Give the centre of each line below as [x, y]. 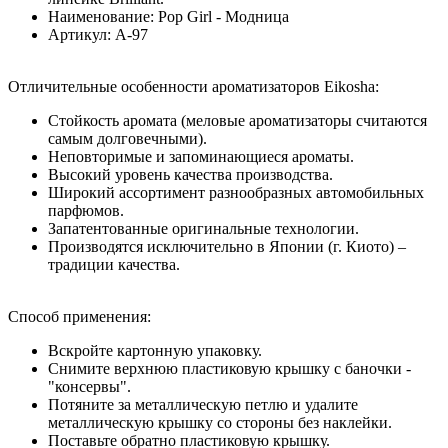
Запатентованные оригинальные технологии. [203, 228]
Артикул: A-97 [98, 34]
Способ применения [77, 316]
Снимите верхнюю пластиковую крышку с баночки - [229, 368]
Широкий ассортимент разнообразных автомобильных [236, 192]
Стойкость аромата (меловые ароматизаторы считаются [237, 120]
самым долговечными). [127, 138]
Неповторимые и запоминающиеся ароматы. [201, 156]
